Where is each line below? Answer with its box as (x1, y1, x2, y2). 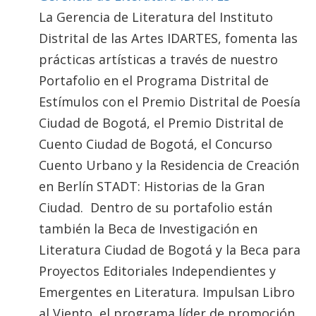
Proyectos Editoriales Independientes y (39, 262, 276, 279)
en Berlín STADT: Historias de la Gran (39, 177, 265, 195)
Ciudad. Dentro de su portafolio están (39, 198, 272, 216)
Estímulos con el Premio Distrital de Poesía (39, 92, 300, 110)
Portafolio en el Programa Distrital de (39, 71, 269, 89)
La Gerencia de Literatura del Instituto (39, 8, 273, 25)
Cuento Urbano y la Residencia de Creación (39, 156, 299, 174)
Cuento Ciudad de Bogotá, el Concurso (39, 135, 272, 152)
